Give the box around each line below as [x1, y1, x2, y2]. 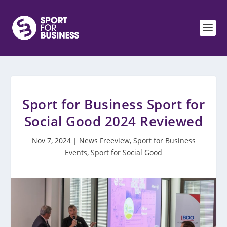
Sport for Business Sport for [22, 95, 205, 113]
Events [65, 147, 87, 157]
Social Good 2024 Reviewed [24, 112, 203, 130]
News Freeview [79, 136, 130, 145]
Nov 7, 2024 [31, 136, 71, 145]
